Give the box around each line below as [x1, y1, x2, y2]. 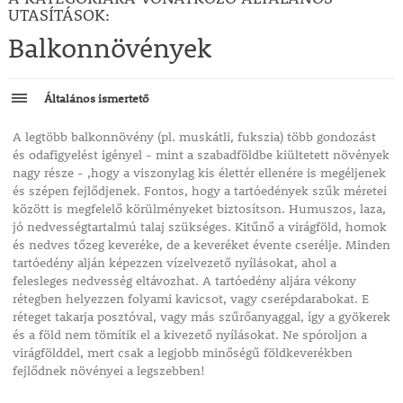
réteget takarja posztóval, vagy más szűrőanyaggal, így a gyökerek [12, 309, 390, 326]
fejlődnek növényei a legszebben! [12, 363, 205, 380]
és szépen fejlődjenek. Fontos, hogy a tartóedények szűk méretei [12, 183, 387, 200]
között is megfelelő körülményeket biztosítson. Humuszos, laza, [12, 201, 386, 218]
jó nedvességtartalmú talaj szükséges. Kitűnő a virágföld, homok [12, 219, 387, 236]
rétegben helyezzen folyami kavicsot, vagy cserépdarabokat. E [12, 291, 369, 308]
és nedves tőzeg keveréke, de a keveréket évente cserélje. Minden [12, 237, 390, 254]
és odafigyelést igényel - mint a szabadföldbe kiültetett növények [12, 147, 390, 164]
